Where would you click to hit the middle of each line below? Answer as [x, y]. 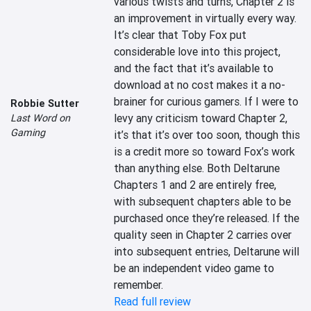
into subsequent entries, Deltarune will [207, 251]
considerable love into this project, [197, 51]
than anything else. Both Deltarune [197, 168]
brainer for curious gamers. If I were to [207, 101]
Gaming [28, 132]
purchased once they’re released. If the [207, 218]
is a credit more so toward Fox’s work [205, 151]
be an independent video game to [194, 268]
